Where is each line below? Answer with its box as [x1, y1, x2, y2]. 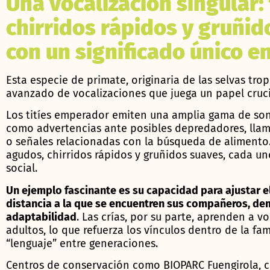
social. [6, 162, 37, 175]
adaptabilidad [6, 210, 77, 224]
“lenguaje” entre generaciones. [6, 236, 158, 250]
